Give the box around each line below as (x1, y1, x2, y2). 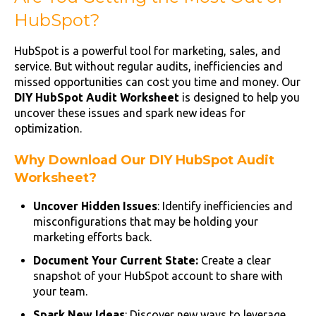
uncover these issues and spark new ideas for (14, 106, 245, 119)
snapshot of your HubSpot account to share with (33, 269, 284, 283)
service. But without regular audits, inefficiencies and (14, 59, 283, 73)
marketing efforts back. (33, 230, 152, 243)
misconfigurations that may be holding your (33, 214, 259, 228)
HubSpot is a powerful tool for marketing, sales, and (14, 44, 281, 57)
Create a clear (198, 254, 272, 267)
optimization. (14, 121, 82, 135)
